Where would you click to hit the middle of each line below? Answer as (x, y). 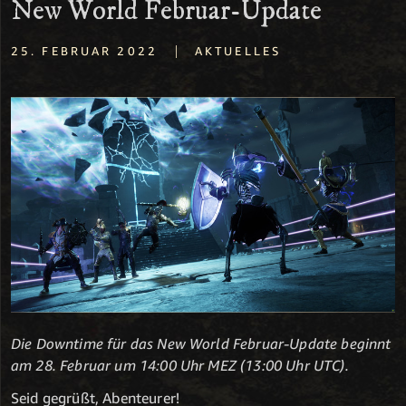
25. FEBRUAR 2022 (84, 51)
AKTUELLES (238, 51)
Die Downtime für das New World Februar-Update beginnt (201, 344)
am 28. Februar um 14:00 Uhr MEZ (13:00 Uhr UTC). (180, 366)
